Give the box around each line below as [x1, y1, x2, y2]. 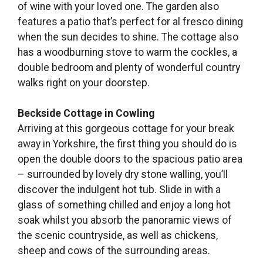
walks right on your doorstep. [18, 76, 150, 89]
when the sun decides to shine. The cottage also [18, 31, 238, 43]
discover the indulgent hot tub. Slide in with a [18, 184, 221, 196]
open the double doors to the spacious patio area [18, 153, 242, 166]
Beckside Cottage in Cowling [18, 107, 154, 120]
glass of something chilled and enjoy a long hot [18, 199, 231, 211]
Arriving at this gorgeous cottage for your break [18, 123, 234, 135]
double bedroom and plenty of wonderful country [18, 61, 240, 73]
